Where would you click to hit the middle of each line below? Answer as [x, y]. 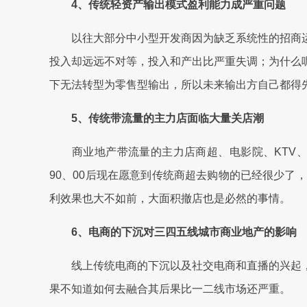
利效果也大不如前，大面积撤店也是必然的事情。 [170, 198]
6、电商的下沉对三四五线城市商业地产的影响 [173, 232]
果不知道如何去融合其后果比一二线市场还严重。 [170, 289]
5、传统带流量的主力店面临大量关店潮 [157, 118]
